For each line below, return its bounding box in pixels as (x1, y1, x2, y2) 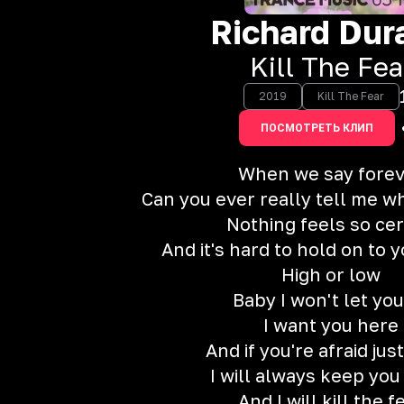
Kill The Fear (317, 89, 384, 103)
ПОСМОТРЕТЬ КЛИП (260, 122, 373, 134)
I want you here (263, 314, 399, 335)
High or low (281, 263, 381, 285)
